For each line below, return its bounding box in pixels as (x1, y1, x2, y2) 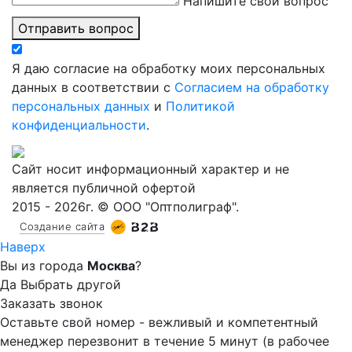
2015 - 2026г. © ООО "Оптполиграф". (12, 199, 239, 214)
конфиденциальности (12, 117, 146, 133)
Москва (87, 257, 135, 273)
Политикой (166, 98, 235, 114)
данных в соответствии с (12, 79, 174, 95)
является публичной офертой (12, 180, 196, 196)
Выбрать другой (20, 276, 121, 292)
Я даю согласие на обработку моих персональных (12, 60, 325, 76)
